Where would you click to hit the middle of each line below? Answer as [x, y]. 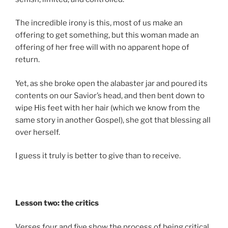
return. [27, 60]
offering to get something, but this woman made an [107, 35]
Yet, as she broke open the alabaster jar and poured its [111, 83]
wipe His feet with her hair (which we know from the [108, 108]
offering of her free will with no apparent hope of [102, 48]
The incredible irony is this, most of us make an [99, 23]
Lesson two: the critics [57, 203]
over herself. [38, 132]
